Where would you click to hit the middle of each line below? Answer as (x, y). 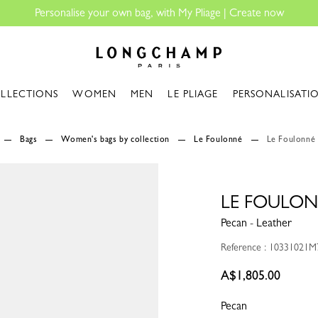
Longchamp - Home (133, 39)
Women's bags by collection (115, 139)
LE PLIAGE (193, 94)
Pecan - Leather (256, 223)
